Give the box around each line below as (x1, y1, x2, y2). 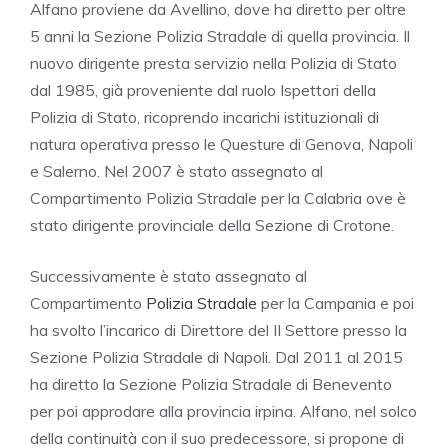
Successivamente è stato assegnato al (30, 266, 307, 287)
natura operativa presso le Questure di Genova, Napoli (30, 134, 413, 155)
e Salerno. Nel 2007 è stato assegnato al (30, 161, 323, 182)
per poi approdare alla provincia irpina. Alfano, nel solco (30, 401, 417, 422)
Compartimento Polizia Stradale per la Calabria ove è (30, 188, 406, 209)
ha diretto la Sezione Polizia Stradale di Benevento (30, 374, 392, 395)
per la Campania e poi (257, 293, 414, 314)
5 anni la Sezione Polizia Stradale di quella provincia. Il (30, 26, 410, 47)
